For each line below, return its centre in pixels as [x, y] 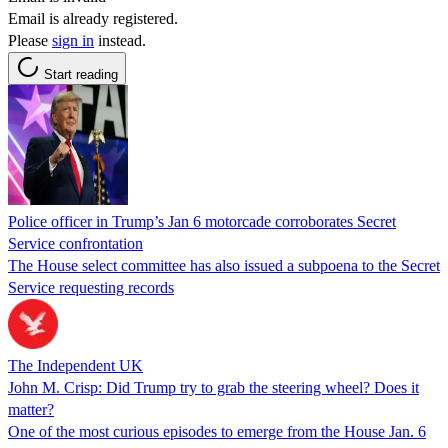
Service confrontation [75, 243]
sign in [73, 40]
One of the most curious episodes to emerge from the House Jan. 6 [217, 431]
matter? [31, 409]
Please [30, 40]
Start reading [81, 74]
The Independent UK [75, 365]
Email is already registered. [93, 18]
